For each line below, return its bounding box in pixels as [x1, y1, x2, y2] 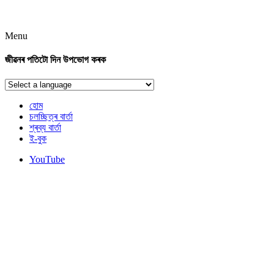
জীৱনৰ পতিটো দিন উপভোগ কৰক [5, 54, 106, 65]
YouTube [29, 154, 65, 165]
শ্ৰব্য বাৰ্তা [29, 122, 61, 133]
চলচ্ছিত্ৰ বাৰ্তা [29, 111, 73, 122]
